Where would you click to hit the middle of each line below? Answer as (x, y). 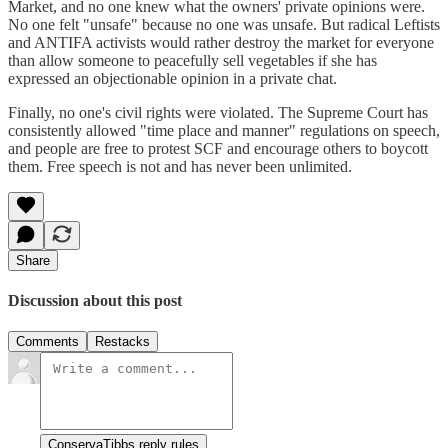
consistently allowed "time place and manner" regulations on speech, (224, 130)
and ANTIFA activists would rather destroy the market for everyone (221, 42)
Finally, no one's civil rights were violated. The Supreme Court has (218, 112)
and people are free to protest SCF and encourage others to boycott (218, 148)
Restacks (122, 342)
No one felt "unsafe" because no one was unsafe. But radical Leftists (224, 24)
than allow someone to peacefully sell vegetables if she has (192, 60)
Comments (47, 342)
